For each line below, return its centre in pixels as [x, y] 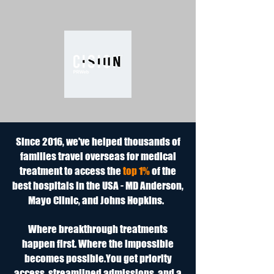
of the [164, 171]
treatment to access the [71, 171]
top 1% [137, 171]
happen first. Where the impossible [98, 244]
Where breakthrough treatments [98, 229]
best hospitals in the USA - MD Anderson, [98, 186]
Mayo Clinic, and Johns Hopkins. [98, 200]
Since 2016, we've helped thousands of [98, 142]
